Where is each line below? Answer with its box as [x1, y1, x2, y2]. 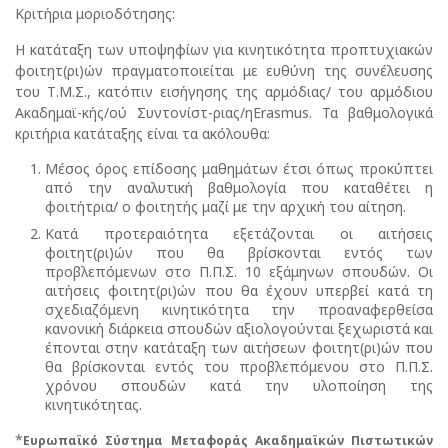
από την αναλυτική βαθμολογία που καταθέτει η [45, 178, 433, 198]
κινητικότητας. [45, 395, 142, 415]
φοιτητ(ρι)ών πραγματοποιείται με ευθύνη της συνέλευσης [15, 61, 433, 81]
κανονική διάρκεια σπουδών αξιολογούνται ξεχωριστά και [45, 319, 433, 339]
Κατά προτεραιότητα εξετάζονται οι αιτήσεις [45, 224, 433, 244]
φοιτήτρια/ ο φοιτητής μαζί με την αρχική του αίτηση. [45, 197, 406, 217]
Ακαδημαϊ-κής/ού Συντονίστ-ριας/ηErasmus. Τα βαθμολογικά [15, 103, 433, 123]
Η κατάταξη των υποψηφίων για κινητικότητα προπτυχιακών [15, 40, 433, 60]
